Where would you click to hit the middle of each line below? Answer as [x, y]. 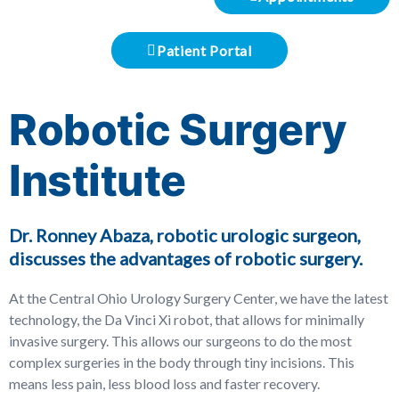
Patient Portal [204, 50]
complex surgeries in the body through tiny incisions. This [182, 362]
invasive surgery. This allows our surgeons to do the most [180, 341]
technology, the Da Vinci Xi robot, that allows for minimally [187, 319]
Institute [98, 180]
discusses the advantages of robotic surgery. [186, 258]
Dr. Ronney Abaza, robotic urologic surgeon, [185, 235]
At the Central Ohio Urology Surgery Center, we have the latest [199, 298]
